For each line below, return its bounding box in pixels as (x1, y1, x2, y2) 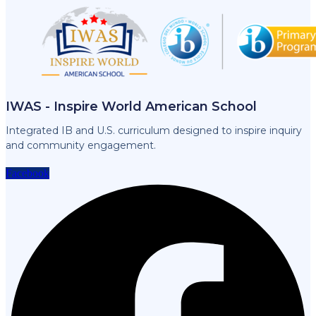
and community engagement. (6, 138, 156, 152)
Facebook (6, 166, 49, 179)
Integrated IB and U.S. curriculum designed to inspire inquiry (6, 123, 302, 137)
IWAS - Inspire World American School (6, 98, 257, 114)
